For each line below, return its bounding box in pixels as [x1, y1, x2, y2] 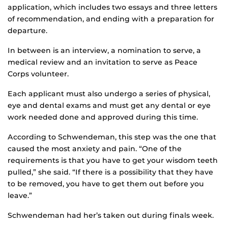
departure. [8, 26, 47, 36]
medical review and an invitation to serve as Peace [8, 58, 197, 67]
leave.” [8, 191, 32, 201]
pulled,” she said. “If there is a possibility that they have [8, 167, 213, 177]
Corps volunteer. [8, 69, 69, 79]
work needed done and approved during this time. [8, 112, 198, 122]
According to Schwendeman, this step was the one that [8, 132, 216, 142]
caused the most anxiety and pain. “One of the [8, 144, 182, 154]
